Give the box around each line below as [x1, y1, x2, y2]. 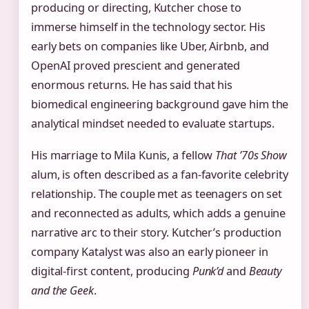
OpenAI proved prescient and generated [31, 58, 241, 74]
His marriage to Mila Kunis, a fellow [31, 147, 216, 163]
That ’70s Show [215, 147, 287, 163]
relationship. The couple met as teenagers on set [31, 186, 283, 201]
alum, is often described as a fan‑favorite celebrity [31, 166, 288, 182]
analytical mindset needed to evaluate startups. [31, 116, 275, 132]
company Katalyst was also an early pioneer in [31, 243, 268, 259]
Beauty [248, 263, 283, 279]
